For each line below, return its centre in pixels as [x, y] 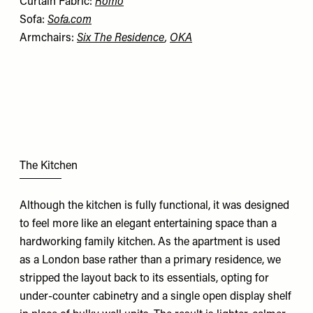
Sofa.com [70, 21]
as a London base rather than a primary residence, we [150, 260]
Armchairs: [48, 39]
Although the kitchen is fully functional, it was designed [154, 206]
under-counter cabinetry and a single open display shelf [155, 297]
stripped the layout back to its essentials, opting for [144, 278]
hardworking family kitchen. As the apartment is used [150, 242]
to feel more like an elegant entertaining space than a [148, 224]
